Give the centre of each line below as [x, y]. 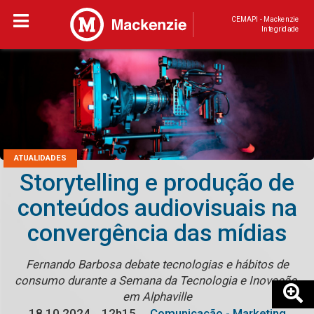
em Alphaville [157, 297]
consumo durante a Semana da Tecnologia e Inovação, [157, 281]
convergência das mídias [157, 233]
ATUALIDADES [40, 158]
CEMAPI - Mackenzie [265, 19]
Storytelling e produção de [157, 183]
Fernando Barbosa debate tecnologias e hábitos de [157, 265]
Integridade [280, 29]
